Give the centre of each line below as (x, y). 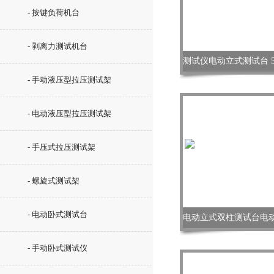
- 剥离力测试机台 (57, 46)
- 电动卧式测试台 (57, 214)
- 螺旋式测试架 (54, 181)
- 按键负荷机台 (54, 13)
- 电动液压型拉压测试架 (69, 113)
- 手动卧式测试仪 (57, 248)
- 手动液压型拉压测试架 (69, 80)
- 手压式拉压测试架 (61, 147)
